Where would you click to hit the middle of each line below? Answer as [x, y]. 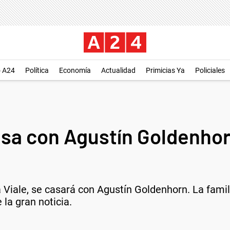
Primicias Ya [165, 70]
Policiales [210, 70]
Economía [75, 70]
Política [37, 70]
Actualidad [118, 70]
